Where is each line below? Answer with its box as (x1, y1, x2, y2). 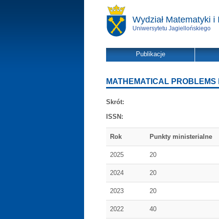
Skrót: (106, 98, 124, 106)
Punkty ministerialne (150, 133, 212, 140)
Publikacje (135, 50, 165, 58)
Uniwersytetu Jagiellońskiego (132, 25, 211, 32)
